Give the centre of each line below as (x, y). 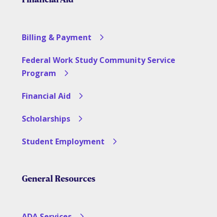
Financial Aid (46, 96)
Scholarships (46, 119)
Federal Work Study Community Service (98, 60)
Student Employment (63, 142)
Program (39, 73)
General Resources (58, 178)
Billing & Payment (56, 38)
